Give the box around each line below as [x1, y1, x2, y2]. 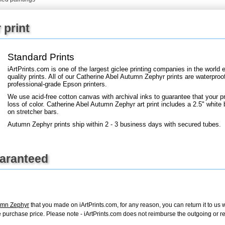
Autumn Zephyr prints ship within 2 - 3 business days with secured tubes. [8, 120, 221, 128]
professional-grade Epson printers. [8, 80, 107, 88]
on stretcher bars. [8, 107, 59, 116]
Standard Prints [8, 51, 74, 62]
